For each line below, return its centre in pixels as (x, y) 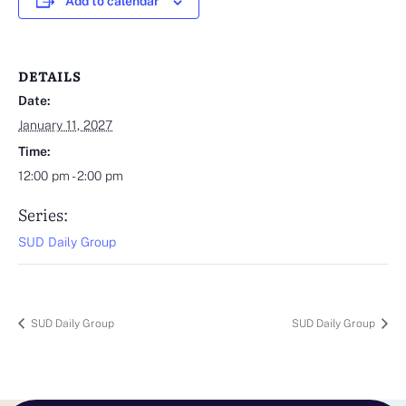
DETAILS (49, 77)
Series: (43, 215)
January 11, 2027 (65, 126)
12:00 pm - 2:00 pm (71, 176)
